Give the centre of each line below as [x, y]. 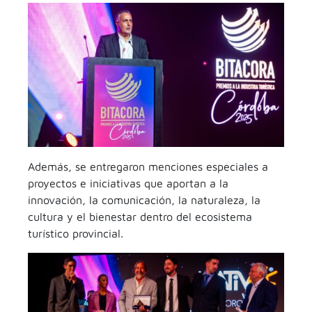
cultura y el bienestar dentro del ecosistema [140, 217]
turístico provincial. [76, 233]
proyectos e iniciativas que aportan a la [128, 183]
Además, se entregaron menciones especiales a [148, 166]
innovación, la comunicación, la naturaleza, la [144, 200]
